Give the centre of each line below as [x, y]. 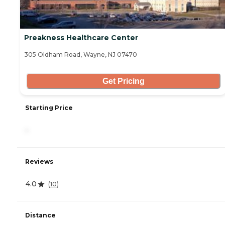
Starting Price [49, 108]
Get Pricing [123, 81]
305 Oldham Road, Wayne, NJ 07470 [81, 55]
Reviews [39, 162]
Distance [40, 215]
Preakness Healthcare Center [81, 38]
